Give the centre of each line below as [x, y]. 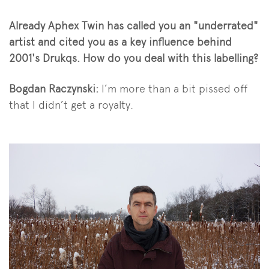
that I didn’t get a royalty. [71, 104]
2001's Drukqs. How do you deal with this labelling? [134, 58]
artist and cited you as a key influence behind [120, 41]
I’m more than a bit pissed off [174, 88]
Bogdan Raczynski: [55, 88]
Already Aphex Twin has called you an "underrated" [134, 25]
